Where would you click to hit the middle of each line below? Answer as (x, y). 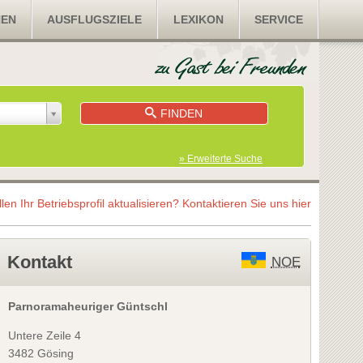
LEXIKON (198, 19)
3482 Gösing (41, 353)
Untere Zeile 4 (44, 335)
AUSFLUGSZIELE (95, 19)
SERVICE (279, 19)
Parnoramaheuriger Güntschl (88, 306)
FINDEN (182, 113)
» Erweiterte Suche (221, 158)
